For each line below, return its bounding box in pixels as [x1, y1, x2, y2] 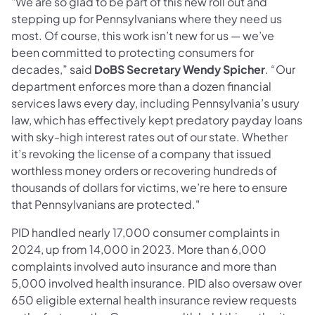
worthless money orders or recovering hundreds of [11, 162, 277, 178]
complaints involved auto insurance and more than [11, 258, 276, 274]
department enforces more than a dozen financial [11, 78, 271, 94]
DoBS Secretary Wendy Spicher [94, 61, 265, 77]
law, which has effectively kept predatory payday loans [11, 112, 302, 127]
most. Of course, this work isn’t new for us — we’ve [11, 27, 274, 43]
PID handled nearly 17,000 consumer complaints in [11, 224, 280, 240]
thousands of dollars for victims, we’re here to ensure [11, 179, 288, 195]
